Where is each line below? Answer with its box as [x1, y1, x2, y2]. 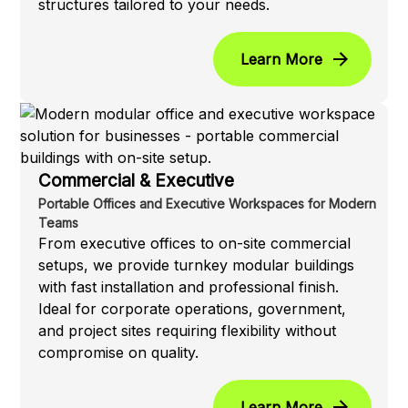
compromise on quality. [38, 343, 199, 362]
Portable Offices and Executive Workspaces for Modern [38, 196, 377, 212]
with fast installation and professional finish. [38, 278, 340, 297]
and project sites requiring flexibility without [38, 321, 337, 341]
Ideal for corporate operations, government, [38, 300, 347, 319]
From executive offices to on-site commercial [38, 234, 352, 253]
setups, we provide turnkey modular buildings [38, 256, 355, 275]
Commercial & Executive [38, 170, 235, 192]
